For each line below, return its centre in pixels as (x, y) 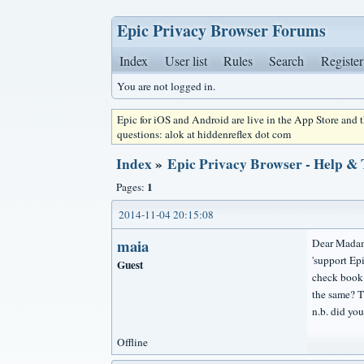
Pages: (132, 187)
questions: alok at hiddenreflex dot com (204, 134)
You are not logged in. (166, 86)
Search (287, 61)
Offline (132, 342)
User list (186, 61)
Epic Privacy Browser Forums (221, 30)
